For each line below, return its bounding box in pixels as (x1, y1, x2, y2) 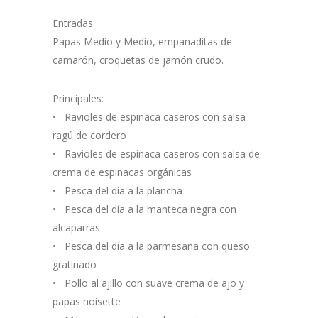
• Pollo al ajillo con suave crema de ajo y (53, 276, 244, 290)
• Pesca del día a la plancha (53, 184, 182, 198)
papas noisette (53, 295, 121, 309)
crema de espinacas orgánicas (53, 165, 192, 180)
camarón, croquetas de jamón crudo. (53, 53, 224, 67)
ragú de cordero (53, 128, 126, 143)
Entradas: (53, 16, 95, 31)
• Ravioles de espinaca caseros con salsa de (53, 147, 260, 161)
